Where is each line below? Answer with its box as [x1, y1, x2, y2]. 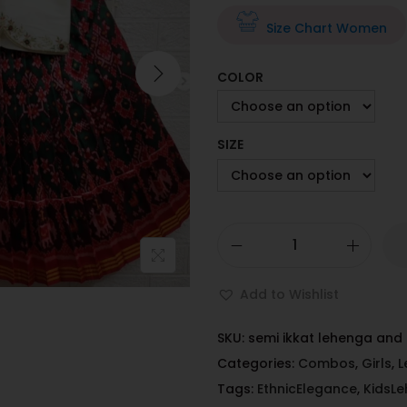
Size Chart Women [266, 18, 387, 37]
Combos [298, 354, 355, 373]
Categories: [217, 354, 298, 373]
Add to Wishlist [240, 285, 339, 304]
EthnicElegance [257, 380, 357, 399]
